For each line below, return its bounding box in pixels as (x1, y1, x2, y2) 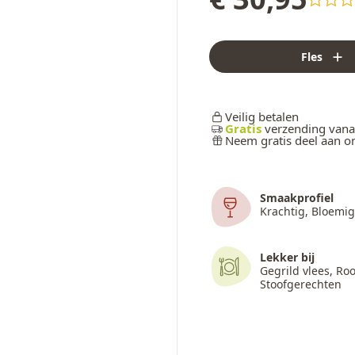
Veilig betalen (225, 109, 300, 125)
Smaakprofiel (260, 190, 334, 206)
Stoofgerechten (260, 277, 342, 292)
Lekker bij (260, 250, 315, 265)
